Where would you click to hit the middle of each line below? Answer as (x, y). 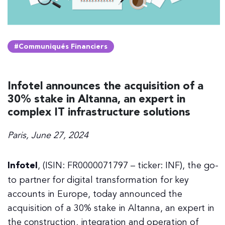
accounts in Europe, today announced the (95, 194)
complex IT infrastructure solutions (99, 112)
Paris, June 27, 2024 (48, 135)
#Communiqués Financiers (61, 47)
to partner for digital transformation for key (98, 180)
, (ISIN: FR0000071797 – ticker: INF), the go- (128, 165)
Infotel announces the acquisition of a (105, 86)
